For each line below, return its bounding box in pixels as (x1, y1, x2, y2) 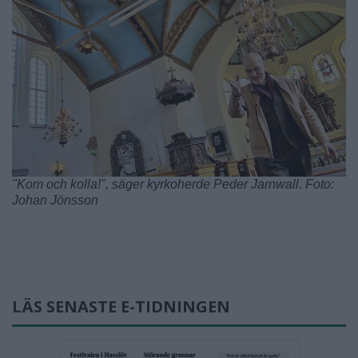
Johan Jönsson (12, 193, 98, 207)
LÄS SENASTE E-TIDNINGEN (12, 295, 230, 317)
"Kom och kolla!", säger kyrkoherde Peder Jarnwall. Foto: (12, 177, 334, 191)
